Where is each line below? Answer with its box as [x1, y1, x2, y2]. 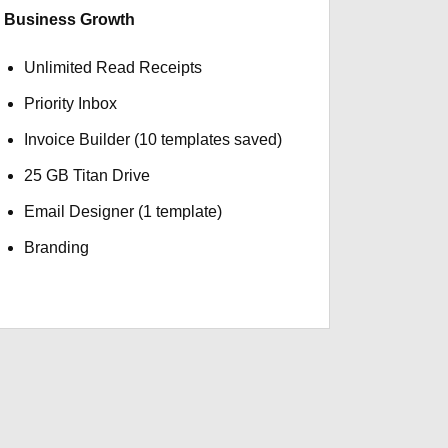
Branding [23, 239, 89, 256]
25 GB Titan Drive [23, 167, 150, 184]
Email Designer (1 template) [23, 203, 222, 220]
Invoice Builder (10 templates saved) [23, 131, 282, 148]
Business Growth [4, 11, 136, 28]
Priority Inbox [23, 95, 117, 112]
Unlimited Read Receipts [23, 59, 202, 76]
